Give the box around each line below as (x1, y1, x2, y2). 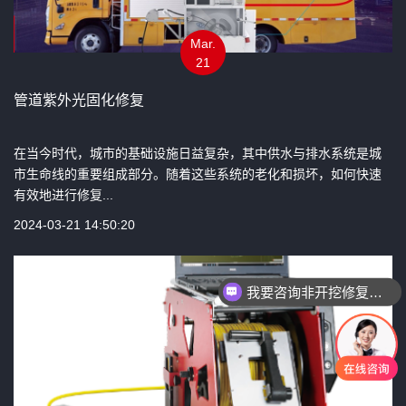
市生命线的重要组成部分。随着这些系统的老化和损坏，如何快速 (14, 166, 382, 181)
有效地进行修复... (14, 187, 113, 202)
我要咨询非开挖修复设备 (368, 284, 382, 300)
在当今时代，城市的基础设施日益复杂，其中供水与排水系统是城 (14, 145, 382, 160)
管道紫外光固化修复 (14, 92, 144, 108)
